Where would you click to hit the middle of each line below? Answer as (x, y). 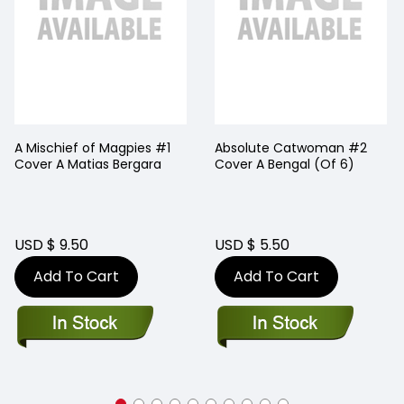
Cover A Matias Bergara (88, 169)
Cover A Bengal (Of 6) (285, 169)
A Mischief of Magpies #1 (92, 153)
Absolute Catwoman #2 (291, 153)
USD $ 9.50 (51, 252)
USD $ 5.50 (252, 252)
